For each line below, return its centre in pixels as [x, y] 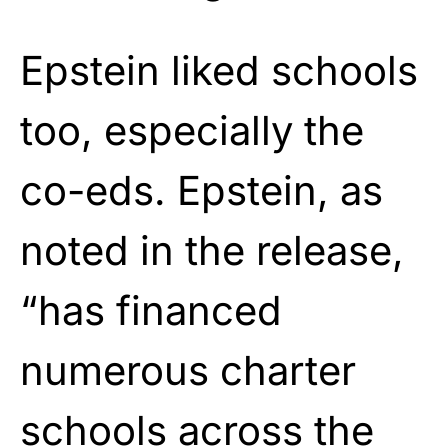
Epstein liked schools [219, 70]
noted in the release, [212, 250]
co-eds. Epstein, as [201, 190]
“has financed [151, 310]
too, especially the [192, 130]
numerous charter [188, 370]
